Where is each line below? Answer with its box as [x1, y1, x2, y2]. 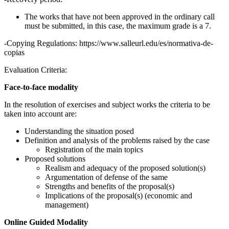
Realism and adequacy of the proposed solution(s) [45, 164, 205, 173]
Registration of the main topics [45, 145, 143, 154]
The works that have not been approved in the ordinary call [25, 12, 215, 21]
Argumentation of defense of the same [45, 173, 168, 182]
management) [45, 200, 88, 210]
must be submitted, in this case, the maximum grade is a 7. [25, 21, 211, 31]
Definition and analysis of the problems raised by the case [25, 136, 210, 145]
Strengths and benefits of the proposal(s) [45, 182, 174, 191]
